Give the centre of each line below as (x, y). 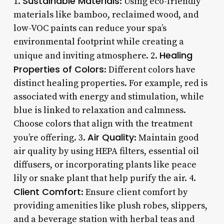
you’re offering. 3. (50, 137)
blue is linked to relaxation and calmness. (99, 110)
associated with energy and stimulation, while (108, 96)
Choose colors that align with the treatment (103, 123)
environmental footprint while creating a (98, 41)
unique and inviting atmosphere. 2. (86, 55)
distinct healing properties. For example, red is (110, 83)
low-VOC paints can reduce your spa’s (90, 28)
